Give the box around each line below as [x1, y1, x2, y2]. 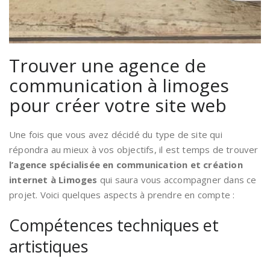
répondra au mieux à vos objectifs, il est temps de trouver [9, 143, 259, 156]
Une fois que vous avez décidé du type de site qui [9, 128, 222, 141]
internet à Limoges [9, 174, 98, 186]
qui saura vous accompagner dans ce [97, 174, 257, 186]
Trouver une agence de [9, 53, 206, 78]
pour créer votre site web [9, 93, 227, 118]
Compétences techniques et [9, 214, 219, 237]
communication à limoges [9, 73, 229, 98]
